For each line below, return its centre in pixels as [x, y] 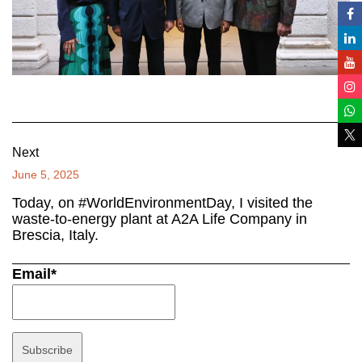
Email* [34, 274]
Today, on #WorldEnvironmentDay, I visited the [162, 202]
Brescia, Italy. [55, 235]
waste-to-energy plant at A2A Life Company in [160, 219]
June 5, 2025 [46, 174]
